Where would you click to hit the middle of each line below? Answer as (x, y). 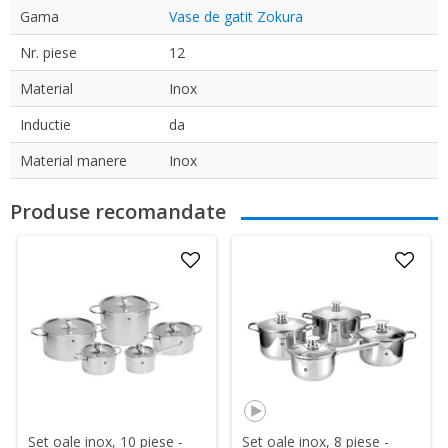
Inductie (45, 124)
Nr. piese (48, 52)
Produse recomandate (118, 211)
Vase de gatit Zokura (236, 16)
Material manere (73, 160)
